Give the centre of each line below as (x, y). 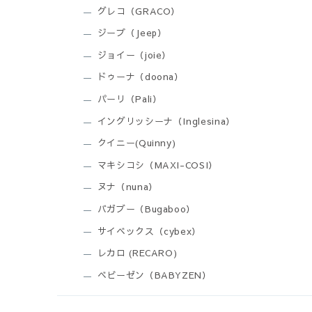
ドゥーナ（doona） (140, 77)
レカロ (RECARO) (137, 253)
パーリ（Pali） (130, 99)
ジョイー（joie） (134, 55)
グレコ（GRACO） (139, 11)
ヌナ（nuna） (127, 187)
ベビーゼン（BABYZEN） (154, 275)
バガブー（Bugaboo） (146, 209)
